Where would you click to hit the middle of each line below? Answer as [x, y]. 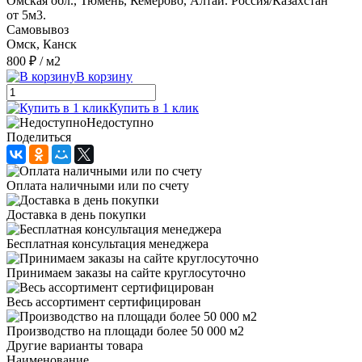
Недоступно [120, 122]
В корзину [104, 76]
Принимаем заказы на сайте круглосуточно [126, 272]
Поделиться [39, 137]
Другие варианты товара [75, 345]
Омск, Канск [42, 44]
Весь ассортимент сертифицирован [104, 301]
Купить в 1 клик [154, 107]
